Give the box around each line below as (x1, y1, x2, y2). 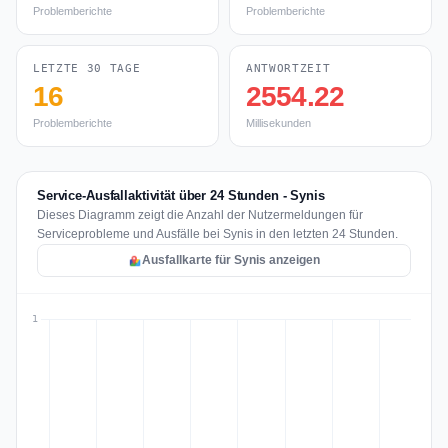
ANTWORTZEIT (246, 62, 331, 75)
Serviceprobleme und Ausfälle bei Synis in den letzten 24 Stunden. (37, 227, 398, 241)
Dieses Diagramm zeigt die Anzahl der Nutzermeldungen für (37, 208, 363, 222)
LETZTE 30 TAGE (33, 62, 141, 75)
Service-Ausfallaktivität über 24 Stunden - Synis (37, 188, 325, 203)
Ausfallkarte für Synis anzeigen (142, 253, 320, 267)
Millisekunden (246, 117, 311, 129)
